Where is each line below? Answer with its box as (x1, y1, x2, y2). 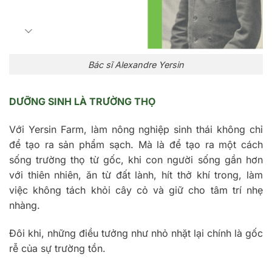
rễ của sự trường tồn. (9, 242, 106, 254)
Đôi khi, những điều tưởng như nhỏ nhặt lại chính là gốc (9, 226, 263, 239)
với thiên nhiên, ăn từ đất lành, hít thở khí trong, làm (9, 169, 263, 182)
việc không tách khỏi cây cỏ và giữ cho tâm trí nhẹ (9, 184, 263, 197)
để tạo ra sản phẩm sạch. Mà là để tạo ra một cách (9, 138, 263, 151)
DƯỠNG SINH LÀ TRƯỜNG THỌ (9, 95, 158, 108)
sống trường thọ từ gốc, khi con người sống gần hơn (9, 154, 263, 166)
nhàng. (9, 199, 40, 212)
